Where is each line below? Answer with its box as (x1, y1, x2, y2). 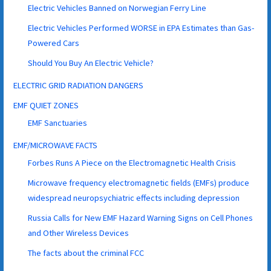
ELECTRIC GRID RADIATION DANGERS (13, 79, 144, 91)
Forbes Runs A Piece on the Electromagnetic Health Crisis (28, 157, 237, 168)
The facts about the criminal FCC (28, 247, 145, 258)
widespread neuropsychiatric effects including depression (28, 192, 240, 203)
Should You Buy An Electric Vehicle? (28, 57, 154, 68)
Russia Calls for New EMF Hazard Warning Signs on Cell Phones (28, 212, 253, 223)
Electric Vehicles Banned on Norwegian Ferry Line (28, 2, 207, 13)
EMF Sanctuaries (28, 117, 88, 128)
